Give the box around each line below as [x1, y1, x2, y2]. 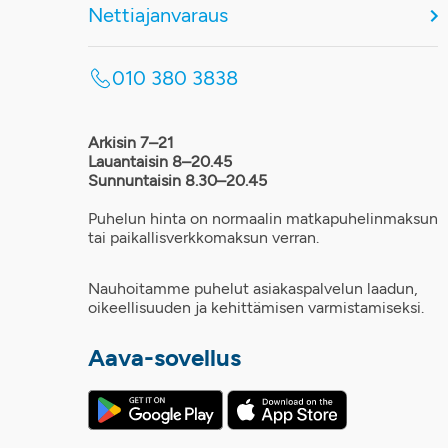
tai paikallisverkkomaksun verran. [88, 228, 319, 247]
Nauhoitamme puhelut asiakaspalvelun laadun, [88, 279, 418, 298]
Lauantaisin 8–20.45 [88, 152, 232, 171]
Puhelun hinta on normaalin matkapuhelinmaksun [88, 209, 438, 228]
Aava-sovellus [88, 343, 241, 372]
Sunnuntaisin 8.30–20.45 [88, 171, 267, 190]
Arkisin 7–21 [88, 133, 174, 152]
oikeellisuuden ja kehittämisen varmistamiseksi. [88, 298, 424, 317]
